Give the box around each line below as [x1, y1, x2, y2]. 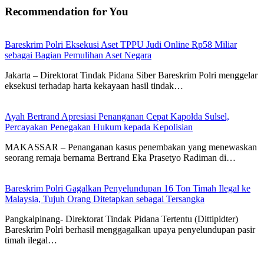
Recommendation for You [5, 5, 128, 18]
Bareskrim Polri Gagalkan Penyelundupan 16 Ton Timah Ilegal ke [5, 183, 250, 194]
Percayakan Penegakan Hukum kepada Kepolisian [5, 122, 193, 133]
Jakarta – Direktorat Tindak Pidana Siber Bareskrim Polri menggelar [5, 70, 258, 81]
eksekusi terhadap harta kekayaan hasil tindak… [5, 81, 183, 91]
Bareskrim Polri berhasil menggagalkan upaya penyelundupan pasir [5, 225, 255, 235]
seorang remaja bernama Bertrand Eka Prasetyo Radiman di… [5, 153, 236, 163]
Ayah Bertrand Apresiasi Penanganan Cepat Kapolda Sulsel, [5, 111, 229, 122]
